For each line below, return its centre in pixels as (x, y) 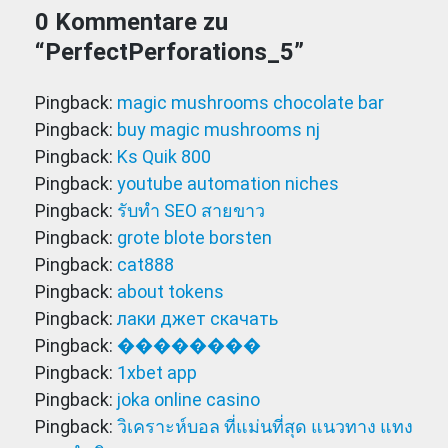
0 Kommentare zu (131, 22)
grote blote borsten (194, 238)
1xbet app (157, 373)
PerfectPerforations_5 (169, 52)
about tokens (170, 292)
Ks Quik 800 (164, 157)
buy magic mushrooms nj (218, 130)
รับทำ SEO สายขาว (191, 211)
